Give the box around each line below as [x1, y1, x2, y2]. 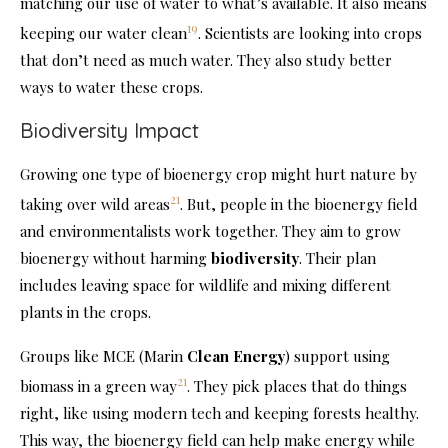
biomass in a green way [20, 376, 177, 397]
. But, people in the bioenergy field [180, 194, 418, 215]
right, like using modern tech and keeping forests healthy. [20, 403, 419, 424]
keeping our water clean [20, 23, 187, 44]
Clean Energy [187, 346, 285, 367]
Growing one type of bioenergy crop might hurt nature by [20, 164, 417, 185]
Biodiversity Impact [20, 118, 199, 144]
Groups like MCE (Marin [20, 346, 187, 367]
